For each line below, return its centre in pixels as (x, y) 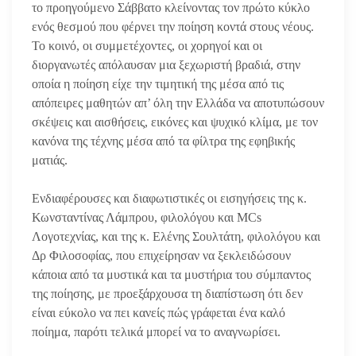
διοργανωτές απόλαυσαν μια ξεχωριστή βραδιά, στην (166, 64)
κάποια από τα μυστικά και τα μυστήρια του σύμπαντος (171, 274)
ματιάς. (50, 160)
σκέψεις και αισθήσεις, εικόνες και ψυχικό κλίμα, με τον (175, 122)
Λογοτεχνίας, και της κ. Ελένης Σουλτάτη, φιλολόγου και (176, 236)
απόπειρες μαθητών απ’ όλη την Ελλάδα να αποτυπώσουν (178, 103)
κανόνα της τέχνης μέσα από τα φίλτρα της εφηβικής (163, 141)
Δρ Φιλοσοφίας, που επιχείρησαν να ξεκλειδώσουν (161, 255)
